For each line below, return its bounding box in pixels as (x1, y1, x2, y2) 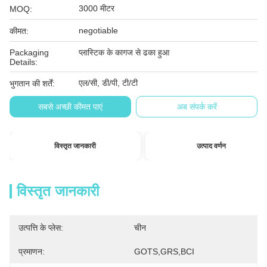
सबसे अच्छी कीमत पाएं (38, 102, 103, 111)
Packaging (10, 48, 49, 57)
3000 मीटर (79, 4, 114, 13)
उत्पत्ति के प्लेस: (18, 223, 63, 232)
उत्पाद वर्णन (196, 142, 226, 150)
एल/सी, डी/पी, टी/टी (79, 78, 138, 88)
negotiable (79, 26, 118, 35)
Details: (10, 57, 38, 67)
